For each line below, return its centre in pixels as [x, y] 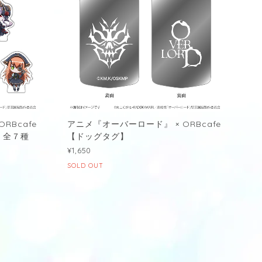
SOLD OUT [86, 166]
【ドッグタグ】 [98, 137]
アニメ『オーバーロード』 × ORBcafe [144, 124]
